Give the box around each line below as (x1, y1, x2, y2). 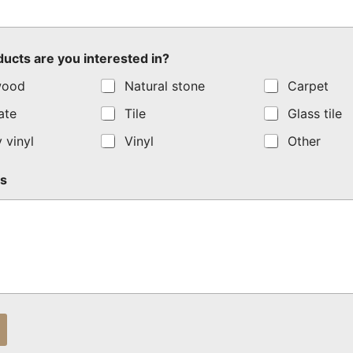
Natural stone (124, 77, 206, 94)
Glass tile (287, 105, 342, 121)
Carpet (287, 77, 329, 94)
